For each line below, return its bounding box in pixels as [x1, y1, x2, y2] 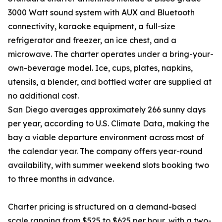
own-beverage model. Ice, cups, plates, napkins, [8, 63, 193, 73]
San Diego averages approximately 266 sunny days [8, 105, 206, 115]
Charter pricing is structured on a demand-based [8, 202, 196, 212]
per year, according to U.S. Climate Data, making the [8, 118, 210, 129]
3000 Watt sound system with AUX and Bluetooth [8, 7, 195, 18]
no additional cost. [8, 91, 79, 101]
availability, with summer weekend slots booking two [8, 160, 209, 170]
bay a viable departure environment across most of [8, 132, 204, 143]
